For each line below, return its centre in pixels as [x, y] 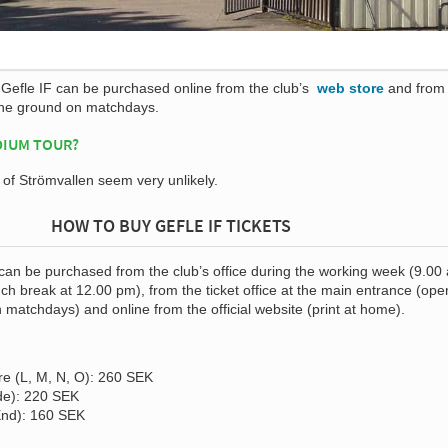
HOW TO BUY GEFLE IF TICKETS [171, 225]
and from [414, 87]
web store [350, 87]
